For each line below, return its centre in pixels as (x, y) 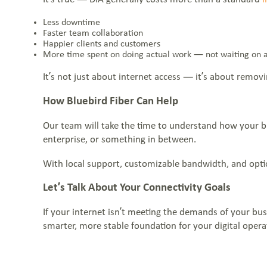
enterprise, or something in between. (119, 140)
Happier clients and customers (102, 44)
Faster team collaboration (93, 33)
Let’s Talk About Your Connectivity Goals (137, 188)
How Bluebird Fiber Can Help (111, 102)
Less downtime (72, 22)
